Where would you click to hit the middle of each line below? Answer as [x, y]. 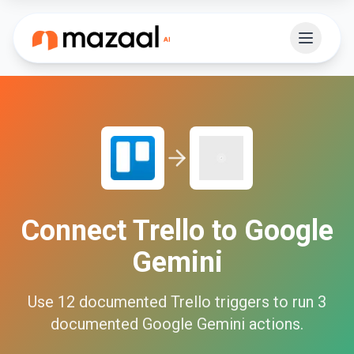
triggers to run [262, 302]
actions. [274, 324]
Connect [77, 231]
